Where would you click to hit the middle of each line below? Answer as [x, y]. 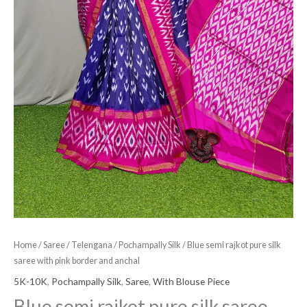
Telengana [92, 245]
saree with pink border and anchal [77, 260]
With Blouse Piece [191, 282]
